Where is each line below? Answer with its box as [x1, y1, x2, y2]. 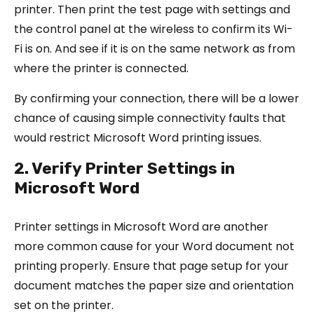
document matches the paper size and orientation [14, 277, 294, 294]
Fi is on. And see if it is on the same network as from [14, 40, 295, 57]
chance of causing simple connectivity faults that [14, 109, 286, 126]
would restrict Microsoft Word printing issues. [14, 129, 261, 146]
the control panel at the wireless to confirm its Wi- [14, 20, 293, 37]
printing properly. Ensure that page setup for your [14, 257, 289, 274]
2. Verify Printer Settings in [14, 158, 235, 178]
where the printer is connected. [14, 60, 189, 76]
